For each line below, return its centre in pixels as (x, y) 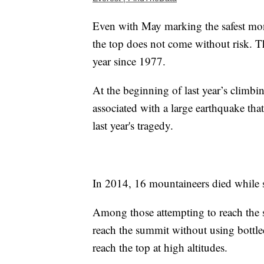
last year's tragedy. (135, 126)
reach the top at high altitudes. (160, 247)
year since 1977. (129, 61)
